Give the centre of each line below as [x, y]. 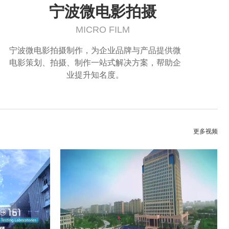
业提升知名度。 [95, 75]
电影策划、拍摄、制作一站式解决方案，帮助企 [95, 63]
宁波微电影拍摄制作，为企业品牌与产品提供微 [95, 50]
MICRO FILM [103, 30]
